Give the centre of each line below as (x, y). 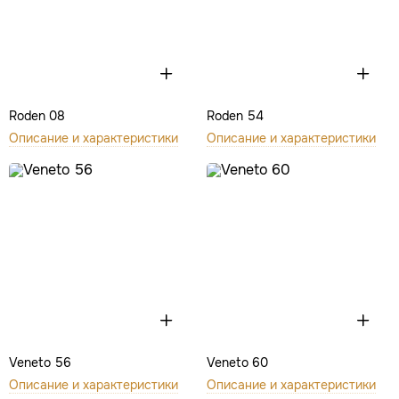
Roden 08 (37, 116)
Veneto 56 (40, 362)
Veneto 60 (237, 362)
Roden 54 (235, 116)
